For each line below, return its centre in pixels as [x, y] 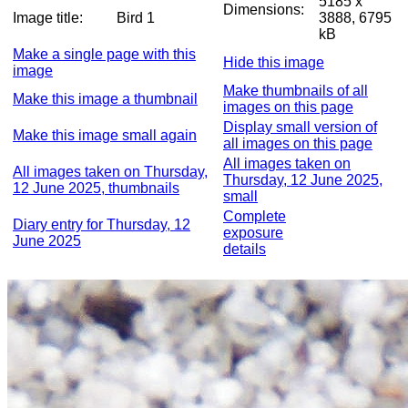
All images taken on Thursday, [110, 172]
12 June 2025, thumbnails [96, 188]
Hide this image [274, 62]
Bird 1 [152, 18]
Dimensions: [264, 10]
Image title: [48, 18]
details [245, 249]
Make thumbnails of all [296, 91]
